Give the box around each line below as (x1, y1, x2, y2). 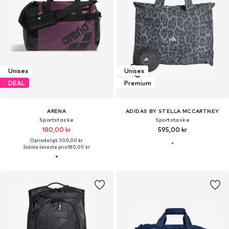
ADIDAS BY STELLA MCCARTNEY (126, 108, 219, 114)
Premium (124, 79, 151, 87)
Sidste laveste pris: (23, 144, 68, 150)
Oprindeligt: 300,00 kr (30, 138, 83, 144)
